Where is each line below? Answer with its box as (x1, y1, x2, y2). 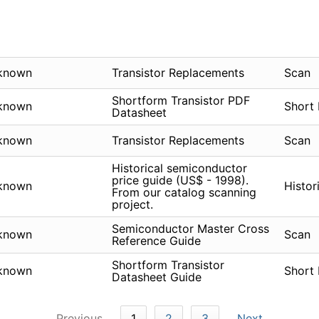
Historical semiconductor (111, 161, 247, 176)
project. (111, 197, 153, 212)
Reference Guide (111, 234, 201, 249)
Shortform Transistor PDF (111, 93, 250, 108)
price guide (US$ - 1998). (111, 173, 249, 188)
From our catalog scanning (111, 185, 256, 200)
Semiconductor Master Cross (111, 221, 269, 236)
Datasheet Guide (111, 270, 202, 285)
